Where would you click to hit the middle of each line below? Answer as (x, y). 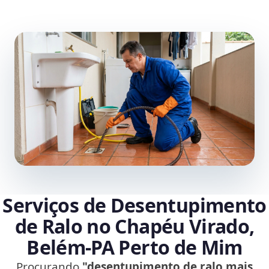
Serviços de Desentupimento (134, 205)
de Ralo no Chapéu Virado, (134, 226)
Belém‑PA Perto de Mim (134, 247)
